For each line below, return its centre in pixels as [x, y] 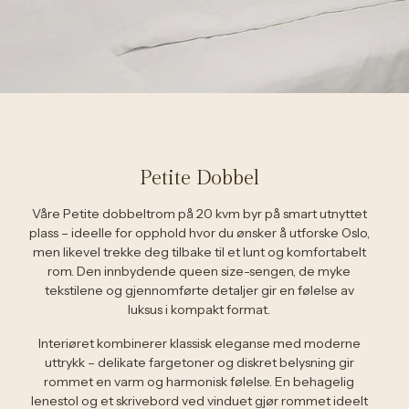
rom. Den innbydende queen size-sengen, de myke [199, 271]
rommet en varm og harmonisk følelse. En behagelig [199, 382]
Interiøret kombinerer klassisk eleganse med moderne [199, 343]
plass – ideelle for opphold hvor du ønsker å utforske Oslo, [199, 233]
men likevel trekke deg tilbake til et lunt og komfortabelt [199, 252]
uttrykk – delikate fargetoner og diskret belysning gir [199, 362]
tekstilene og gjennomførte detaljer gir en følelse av [199, 290]
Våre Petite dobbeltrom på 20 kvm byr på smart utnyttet [199, 214]
